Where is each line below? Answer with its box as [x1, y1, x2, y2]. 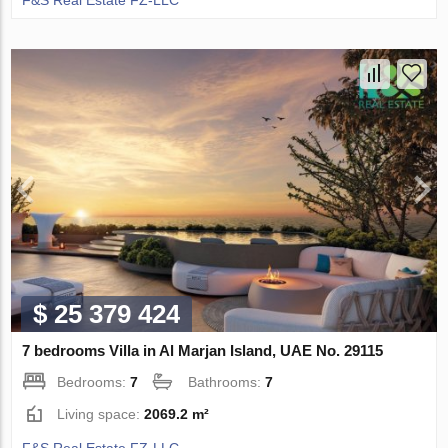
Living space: [57, 406, 145, 423]
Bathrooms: [188, 374, 266, 391]
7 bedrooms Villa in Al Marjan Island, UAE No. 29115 [22, 342, 384, 360]
